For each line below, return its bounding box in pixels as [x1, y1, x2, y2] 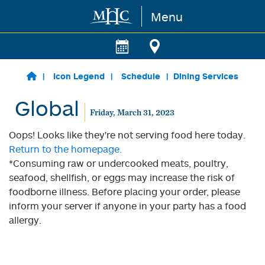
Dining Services [173, 71, 238, 81]
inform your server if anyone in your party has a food [9, 200, 246, 212]
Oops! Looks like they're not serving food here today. [9, 129, 245, 141]
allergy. [9, 214, 41, 226]
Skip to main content [9, 11, 104, 22]
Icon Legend [53, 71, 105, 81]
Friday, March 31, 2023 [89, 107, 174, 117]
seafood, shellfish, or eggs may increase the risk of [9, 172, 235, 183]
